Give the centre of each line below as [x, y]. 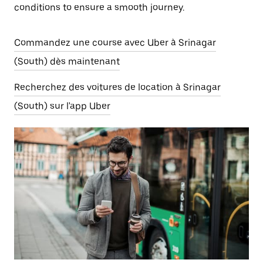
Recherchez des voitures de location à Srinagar [117, 87]
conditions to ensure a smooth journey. [99, 7]
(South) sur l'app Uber [62, 106]
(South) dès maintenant [67, 61]
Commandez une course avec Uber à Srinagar [115, 43]
